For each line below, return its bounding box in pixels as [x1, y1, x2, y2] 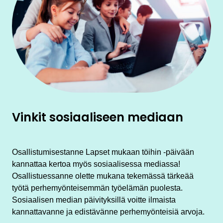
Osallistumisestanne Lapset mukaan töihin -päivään [12, 147, 194, 156]
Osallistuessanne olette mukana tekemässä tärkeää [12, 171, 194, 180]
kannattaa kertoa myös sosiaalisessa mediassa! [12, 159, 180, 168]
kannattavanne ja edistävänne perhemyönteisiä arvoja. [12, 207, 205, 216]
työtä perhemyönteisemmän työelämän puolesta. [12, 183, 183, 192]
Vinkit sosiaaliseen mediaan [12, 109, 183, 125]
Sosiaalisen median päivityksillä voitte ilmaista [12, 195, 176, 204]
